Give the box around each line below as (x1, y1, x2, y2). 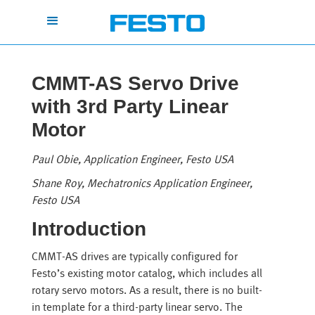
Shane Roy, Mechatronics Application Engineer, (31, 179, 252, 189)
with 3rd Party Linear (31, 96, 229, 117)
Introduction (31, 218, 146, 240)
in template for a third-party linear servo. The (31, 302, 243, 313)
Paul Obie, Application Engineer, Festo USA (31, 155, 233, 165)
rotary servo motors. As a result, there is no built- (31, 285, 262, 296)
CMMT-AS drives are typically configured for (31, 252, 238, 262)
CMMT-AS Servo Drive (31, 72, 239, 94)
